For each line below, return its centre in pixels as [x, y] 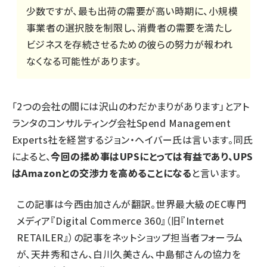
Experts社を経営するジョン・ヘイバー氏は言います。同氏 [133, 140]
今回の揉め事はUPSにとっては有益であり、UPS [152, 156]
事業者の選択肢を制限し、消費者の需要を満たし [129, 28]
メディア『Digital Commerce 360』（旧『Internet [121, 221]
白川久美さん [122, 254]
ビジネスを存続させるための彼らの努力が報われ [130, 44]
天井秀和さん [59, 254]
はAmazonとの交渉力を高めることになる [102, 173]
